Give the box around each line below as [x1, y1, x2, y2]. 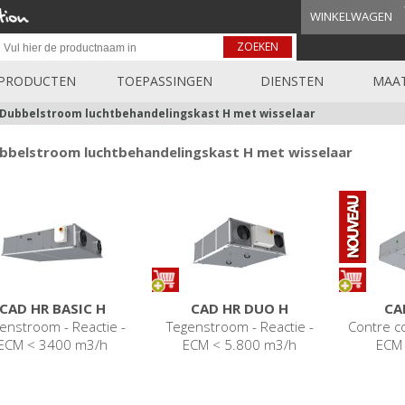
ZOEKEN [236, 38, 278, 54]
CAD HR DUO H [191, 298, 289, 317]
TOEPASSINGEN [116, 71, 212, 89]
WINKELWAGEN [309, 8, 392, 24]
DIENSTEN [260, 71, 325, 89]
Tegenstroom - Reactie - [165, 316, 314, 335]
